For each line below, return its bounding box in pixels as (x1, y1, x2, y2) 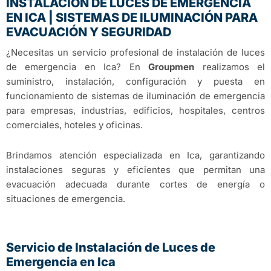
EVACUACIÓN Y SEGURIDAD (6, 24, 171, 39)
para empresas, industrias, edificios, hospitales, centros (6, 104, 265, 116)
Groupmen (148, 60, 195, 73)
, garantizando (200, 149, 266, 162)
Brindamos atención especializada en (6, 149, 188, 162)
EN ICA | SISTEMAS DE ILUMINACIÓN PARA (6, 10, 258, 25)
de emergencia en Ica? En (6, 60, 149, 73)
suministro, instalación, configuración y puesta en (6, 75, 265, 87)
